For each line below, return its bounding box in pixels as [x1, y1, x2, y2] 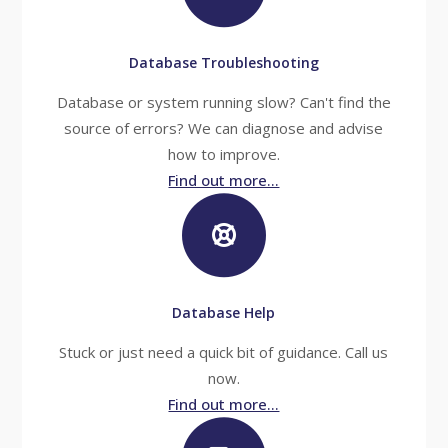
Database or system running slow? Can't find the [56, 92, 391, 112]
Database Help [172, 303, 276, 322]
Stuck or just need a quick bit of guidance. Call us [59, 342, 389, 362]
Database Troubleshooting [128, 53, 319, 72]
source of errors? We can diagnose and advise [64, 118, 384, 138]
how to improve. [167, 144, 280, 164]
